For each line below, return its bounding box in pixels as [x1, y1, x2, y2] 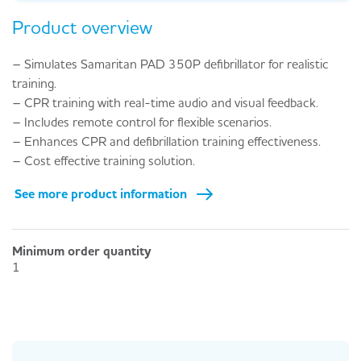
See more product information [15, 185, 188, 202]
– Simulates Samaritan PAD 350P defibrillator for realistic [12, 55, 329, 72]
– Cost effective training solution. [12, 151, 195, 168]
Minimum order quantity [12, 242, 151, 259]
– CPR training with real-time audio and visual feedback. [12, 93, 318, 110]
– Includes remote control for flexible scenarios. [12, 113, 272, 130]
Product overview [12, 15, 152, 39]
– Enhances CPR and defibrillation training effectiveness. [12, 132, 321, 149]
